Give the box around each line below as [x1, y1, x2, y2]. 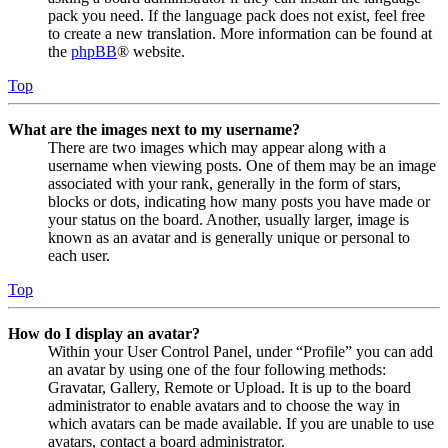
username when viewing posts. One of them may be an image [48, 156, 436, 174]
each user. [48, 246, 110, 264]
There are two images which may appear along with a [48, 138, 386, 156]
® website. [117, 42, 185, 60]
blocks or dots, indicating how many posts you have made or [48, 192, 430, 210]
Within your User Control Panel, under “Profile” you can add [48, 342, 433, 360]
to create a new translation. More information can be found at [48, 24, 432, 42]
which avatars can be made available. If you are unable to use [48, 414, 434, 432]
